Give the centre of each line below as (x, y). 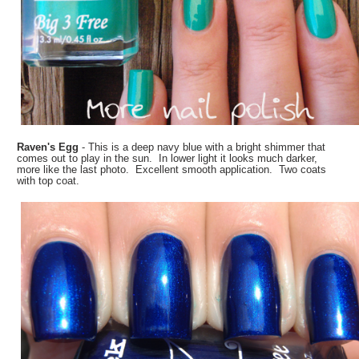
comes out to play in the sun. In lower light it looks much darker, (167, 158)
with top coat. (48, 180)
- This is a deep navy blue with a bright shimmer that (204, 147)
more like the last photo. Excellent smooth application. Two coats (172, 169)
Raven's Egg (50, 147)
